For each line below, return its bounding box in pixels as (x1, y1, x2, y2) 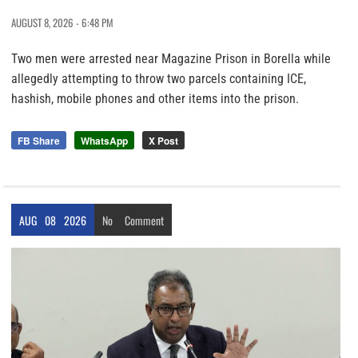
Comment (125, 211, 164, 229)
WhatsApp (81, 133, 128, 148)
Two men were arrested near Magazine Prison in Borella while (11, 50, 331, 66)
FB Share (18, 133, 60, 148)
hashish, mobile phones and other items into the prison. (11, 90, 299, 106)
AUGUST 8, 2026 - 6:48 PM (11, 14, 113, 30)
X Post (149, 133, 178, 148)
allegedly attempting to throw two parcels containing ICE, (11, 70, 306, 86)
